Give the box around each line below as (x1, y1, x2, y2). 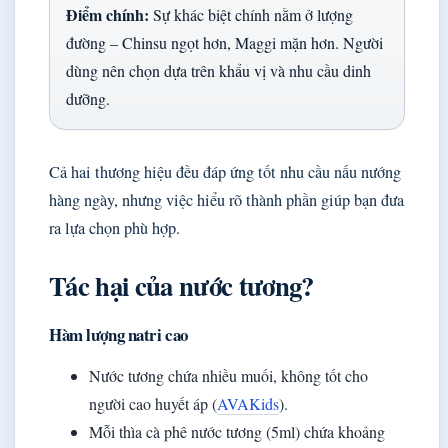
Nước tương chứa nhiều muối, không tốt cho (89, 365, 368, 387)
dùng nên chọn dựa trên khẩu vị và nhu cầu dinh (66, 60, 371, 82)
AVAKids (217, 393, 279, 415)
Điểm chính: (66, 3, 149, 27)
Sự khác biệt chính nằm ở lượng (149, 4, 353, 26)
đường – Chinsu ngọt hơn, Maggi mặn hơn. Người (66, 32, 383, 54)
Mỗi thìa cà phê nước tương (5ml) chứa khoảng (89, 421, 385, 443)
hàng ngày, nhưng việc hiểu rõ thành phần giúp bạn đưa (49, 189, 404, 212)
